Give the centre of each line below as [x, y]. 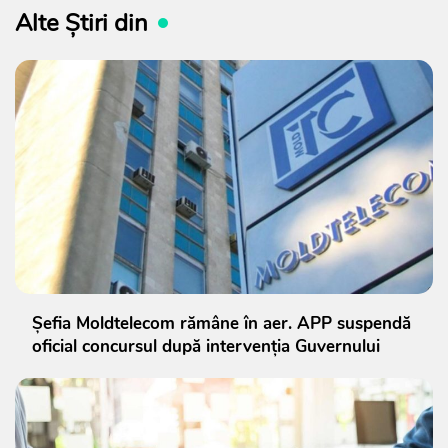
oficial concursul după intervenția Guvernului [206, 347]
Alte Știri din [81, 22]
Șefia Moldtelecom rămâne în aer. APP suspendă [221, 324]
